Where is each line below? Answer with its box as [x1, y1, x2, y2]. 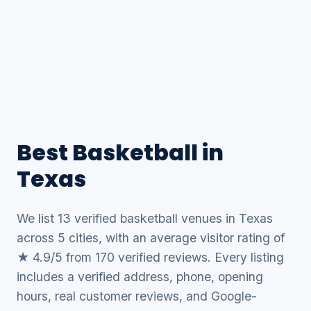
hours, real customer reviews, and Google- [17, 289, 257, 303]
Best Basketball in [17, 137, 224, 168]
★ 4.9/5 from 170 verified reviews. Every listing [17, 250, 284, 264]
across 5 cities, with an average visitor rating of [17, 230, 285, 245]
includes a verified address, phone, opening [17, 269, 263, 284]
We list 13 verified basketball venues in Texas [17, 211, 273, 226]
